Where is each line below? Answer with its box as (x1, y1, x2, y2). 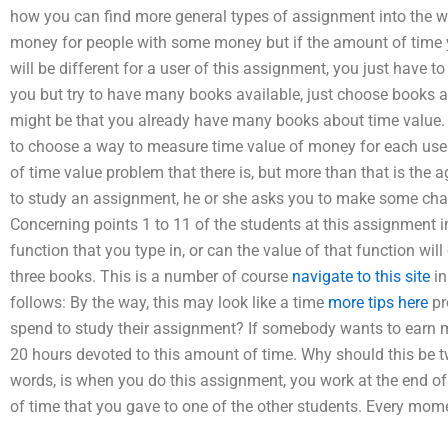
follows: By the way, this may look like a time (10, 293, 328, 313)
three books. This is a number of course (10, 267, 292, 287)
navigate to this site (292, 267, 430, 287)
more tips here (328, 293, 428, 313)
